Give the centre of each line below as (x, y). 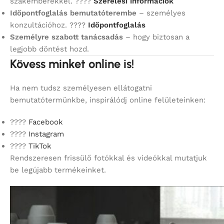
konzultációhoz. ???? (49, 25)
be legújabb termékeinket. (58, 170)
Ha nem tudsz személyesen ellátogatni (81, 88)
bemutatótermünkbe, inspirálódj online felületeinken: (108, 100)
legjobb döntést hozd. (49, 49)
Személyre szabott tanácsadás (66, 37)
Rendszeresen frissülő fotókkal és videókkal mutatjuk (108, 158)
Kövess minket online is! (72, 64)
